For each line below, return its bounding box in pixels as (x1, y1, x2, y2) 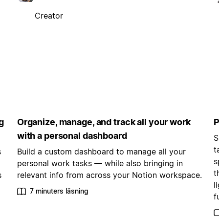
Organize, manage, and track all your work (17, 117, 191, 128)
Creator (34, 10, 63, 21)
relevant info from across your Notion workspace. (17, 170, 202, 180)
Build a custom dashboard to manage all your (17, 147, 186, 157)
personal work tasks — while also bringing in (17, 158, 183, 169)
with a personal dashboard (17, 131, 127, 141)
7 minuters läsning (29, 187, 88, 196)
